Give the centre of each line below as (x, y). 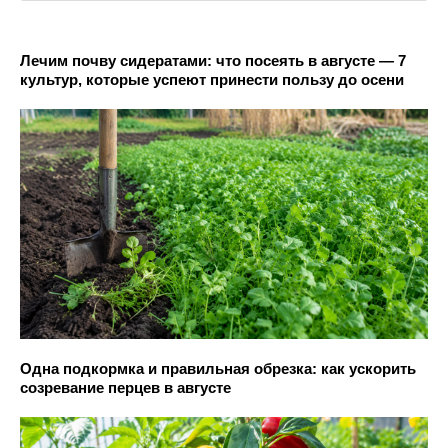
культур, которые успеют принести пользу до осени (212, 80)
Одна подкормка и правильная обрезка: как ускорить (218, 368)
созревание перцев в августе (125, 387)
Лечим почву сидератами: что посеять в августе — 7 (213, 61)
